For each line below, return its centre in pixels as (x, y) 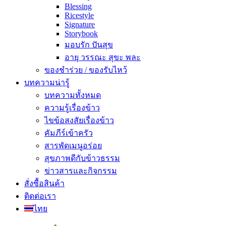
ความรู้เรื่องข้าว (72, 108)
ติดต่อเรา (40, 196)
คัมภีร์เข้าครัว (69, 133)
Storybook (81, 34)
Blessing (78, 6)
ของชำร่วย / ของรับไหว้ (86, 70)
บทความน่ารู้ (47, 82)
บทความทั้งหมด (73, 95)
